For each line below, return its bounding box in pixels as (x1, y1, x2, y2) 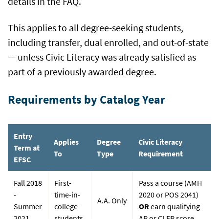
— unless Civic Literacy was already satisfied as (8, 50, 196, 63)
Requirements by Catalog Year (8, 91, 165, 107)
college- (54, 201, 80, 211)
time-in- (54, 189, 80, 199)
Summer (14, 201, 42, 211)
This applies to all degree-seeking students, (8, 21, 183, 34)
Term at (14, 142, 40, 153)
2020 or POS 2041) (139, 189, 198, 199)
